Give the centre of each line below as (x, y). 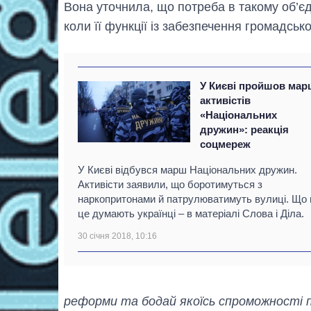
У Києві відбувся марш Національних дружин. (187, 169)
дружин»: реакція (245, 129)
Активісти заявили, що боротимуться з (170, 184)
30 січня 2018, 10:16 (117, 236)
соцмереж (226, 144)
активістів (226, 100)
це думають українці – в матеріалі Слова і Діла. (191, 213)
